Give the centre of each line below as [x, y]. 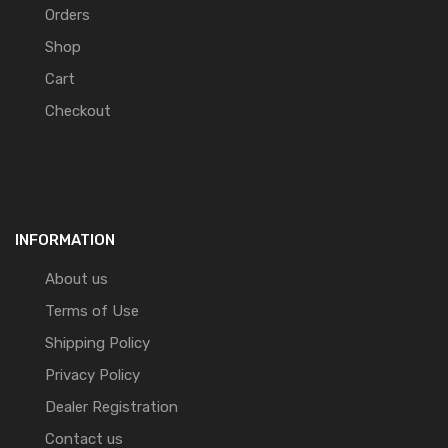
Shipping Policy [97, 342]
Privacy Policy [92, 374]
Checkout [78, 110]
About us [76, 278]
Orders [67, 14]
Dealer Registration [111, 406]
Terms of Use [92, 310]
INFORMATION [65, 239]
